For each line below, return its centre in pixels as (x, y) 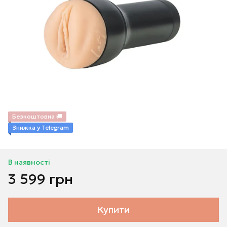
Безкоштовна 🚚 (37, 116)
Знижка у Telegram (41, 127)
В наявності (29, 162)
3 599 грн (41, 179)
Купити (113, 210)
